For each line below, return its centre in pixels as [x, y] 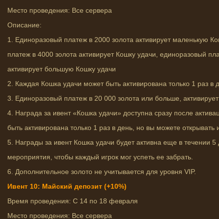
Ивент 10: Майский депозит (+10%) [67, 186]
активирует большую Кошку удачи [62, 69]
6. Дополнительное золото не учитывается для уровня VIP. [102, 172]
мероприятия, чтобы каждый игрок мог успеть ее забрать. [100, 157]
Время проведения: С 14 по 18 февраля [73, 201]
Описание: [24, 25]
